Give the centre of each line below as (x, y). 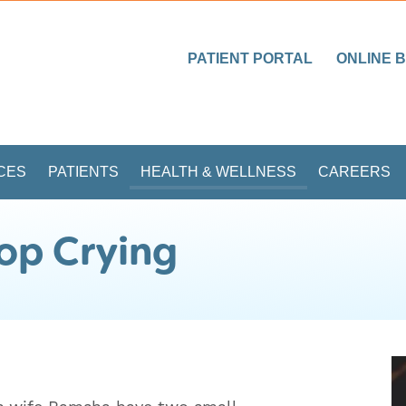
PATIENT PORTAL (251, 59)
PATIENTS (83, 171)
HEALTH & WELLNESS (218, 171)
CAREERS (354, 171)
